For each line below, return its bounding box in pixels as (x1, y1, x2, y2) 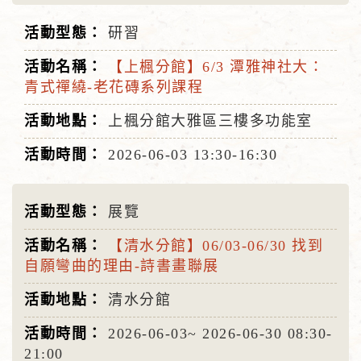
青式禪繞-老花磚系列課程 (24, 79, 203, 95)
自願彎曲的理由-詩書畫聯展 (24, 258, 219, 274)
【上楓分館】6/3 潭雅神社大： (108, 59, 324, 75)
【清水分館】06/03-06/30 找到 (108, 238, 323, 254)
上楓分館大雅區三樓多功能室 (108, 113, 313, 129)
